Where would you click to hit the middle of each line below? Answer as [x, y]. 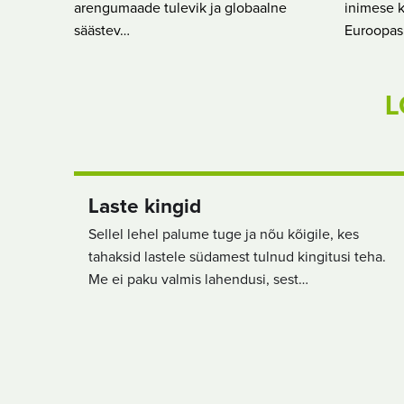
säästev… [102, 31]
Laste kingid [145, 207]
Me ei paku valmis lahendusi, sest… [198, 279]
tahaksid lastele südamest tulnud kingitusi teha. [237, 257]
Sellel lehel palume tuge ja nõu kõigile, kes [224, 234]
